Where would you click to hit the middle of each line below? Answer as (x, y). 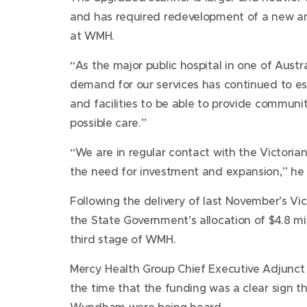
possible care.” (108, 122)
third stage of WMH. (123, 239)
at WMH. (92, 35)
